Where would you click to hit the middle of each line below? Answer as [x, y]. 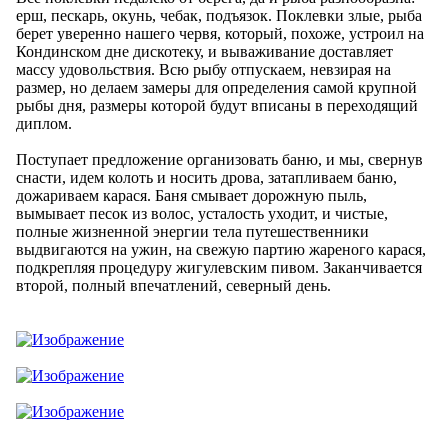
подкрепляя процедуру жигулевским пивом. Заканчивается [219, 267]
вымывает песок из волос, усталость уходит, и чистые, [202, 213]
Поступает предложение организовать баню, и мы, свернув [219, 159]
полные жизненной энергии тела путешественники [192, 231]
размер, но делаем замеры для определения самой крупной [216, 87]
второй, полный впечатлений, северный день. [173, 285]
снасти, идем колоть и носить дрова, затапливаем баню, [206, 177]
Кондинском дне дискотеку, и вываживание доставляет [204, 51]
